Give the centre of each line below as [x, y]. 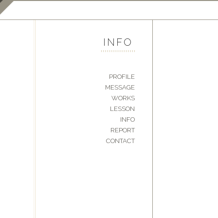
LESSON [122, 109]
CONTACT [120, 141]
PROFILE [122, 76]
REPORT [122, 130]
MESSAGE [120, 87]
